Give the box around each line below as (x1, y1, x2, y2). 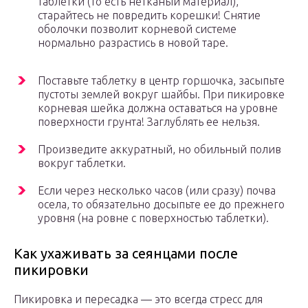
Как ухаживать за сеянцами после (14, 245, 238, 262)
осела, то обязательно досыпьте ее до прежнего (38, 198, 285, 211)
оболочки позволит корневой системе (38, 23, 236, 36)
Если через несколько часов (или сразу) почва (38, 184, 276, 197)
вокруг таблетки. (38, 157, 126, 170)
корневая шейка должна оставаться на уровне (38, 102, 278, 115)
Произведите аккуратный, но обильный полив (38, 143, 281, 156)
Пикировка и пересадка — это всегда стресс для (14, 293, 263, 306)
